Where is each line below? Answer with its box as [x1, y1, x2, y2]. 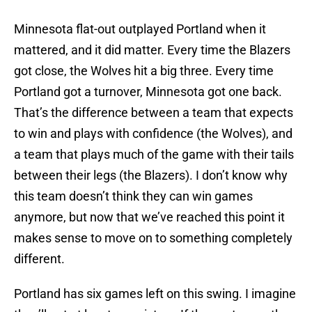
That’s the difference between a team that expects [14, 105, 293, 120]
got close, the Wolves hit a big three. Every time [14, 63, 274, 79]
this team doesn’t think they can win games [14, 189, 253, 204]
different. [14, 251, 65, 267]
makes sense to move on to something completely [14, 231, 292, 246]
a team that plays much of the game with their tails [14, 147, 294, 162]
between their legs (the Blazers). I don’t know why [14, 168, 288, 183]
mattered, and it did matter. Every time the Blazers [14, 42, 290, 58]
